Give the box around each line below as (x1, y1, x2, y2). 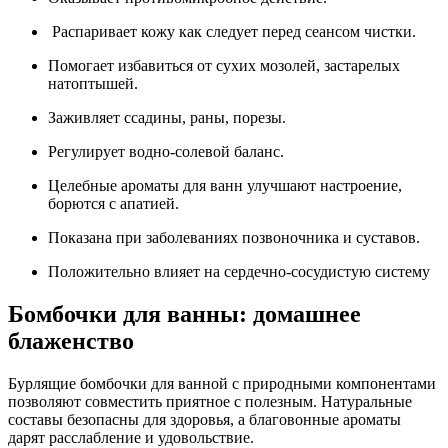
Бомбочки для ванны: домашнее (8, 301, 361, 328)
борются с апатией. (48, 195, 179, 213)
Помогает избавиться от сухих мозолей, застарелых (48, 57, 400, 75)
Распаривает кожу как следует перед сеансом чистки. (48, 23, 416, 41)
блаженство (8, 328, 134, 355)
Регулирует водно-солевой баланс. (48, 143, 284, 161)
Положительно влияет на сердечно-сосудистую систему (48, 263, 430, 281)
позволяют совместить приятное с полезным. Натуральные (8, 393, 412, 411)
